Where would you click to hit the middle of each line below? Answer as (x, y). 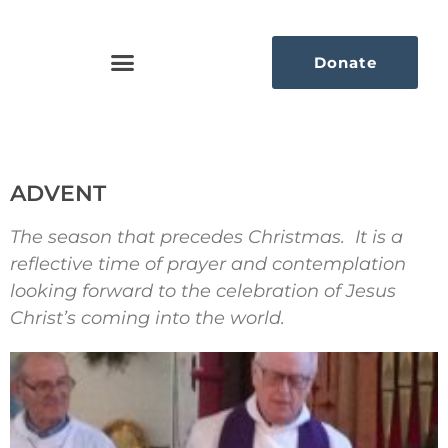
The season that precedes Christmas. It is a (206, 237)
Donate (345, 62)
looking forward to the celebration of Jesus (203, 291)
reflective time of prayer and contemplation (208, 264)
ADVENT (58, 193)
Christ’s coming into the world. (147, 318)
